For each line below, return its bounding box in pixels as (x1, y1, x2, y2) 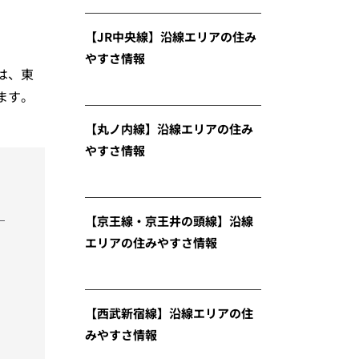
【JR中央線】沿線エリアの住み (85, 28, 256, 45)
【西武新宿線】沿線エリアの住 (85, 305, 253, 321)
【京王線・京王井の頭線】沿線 (85, 212, 253, 229)
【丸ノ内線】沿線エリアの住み (85, 120, 253, 137)
